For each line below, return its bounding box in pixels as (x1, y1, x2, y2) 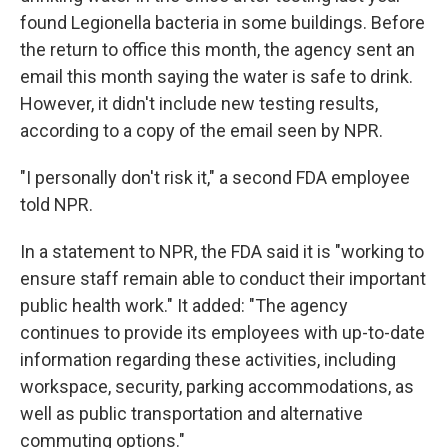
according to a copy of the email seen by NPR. (20, 120, 383, 141)
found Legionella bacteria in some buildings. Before (20, 12, 425, 33)
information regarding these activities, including (20, 349, 396, 370)
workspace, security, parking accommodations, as (20, 376, 414, 397)
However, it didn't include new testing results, (20, 93, 378, 114)
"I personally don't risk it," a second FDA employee (20, 167, 410, 188)
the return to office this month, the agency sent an (20, 39, 415, 60)
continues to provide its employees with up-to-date (20, 322, 425, 343)
